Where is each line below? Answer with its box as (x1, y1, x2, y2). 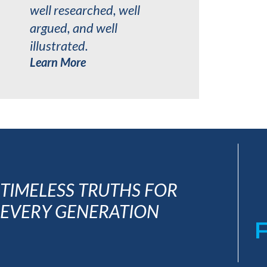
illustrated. (30, 38, 88, 54)
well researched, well (30, 2, 140, 18)
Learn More (30, 55, 86, 69)
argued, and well (30, 20, 117, 36)
